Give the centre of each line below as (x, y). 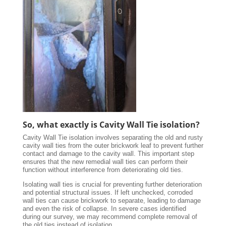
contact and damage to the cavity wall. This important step (108, 154)
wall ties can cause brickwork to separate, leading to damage (111, 201)
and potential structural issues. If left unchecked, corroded (107, 193)
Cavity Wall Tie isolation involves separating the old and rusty (112, 138)
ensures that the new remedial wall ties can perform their (105, 162)
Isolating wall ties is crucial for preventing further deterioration (112, 185)
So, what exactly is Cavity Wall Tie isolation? (111, 125)
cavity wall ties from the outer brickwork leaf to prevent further (113, 146)
